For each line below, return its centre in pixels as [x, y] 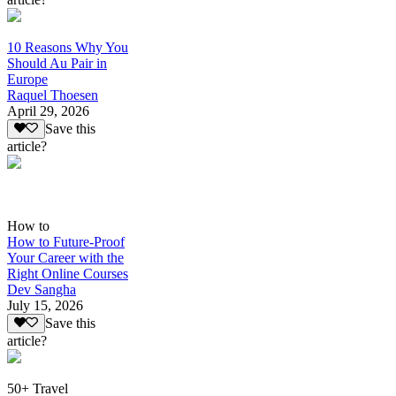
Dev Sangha [42, 289]
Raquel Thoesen [53, 95]
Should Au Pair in [57, 63]
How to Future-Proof [66, 241]
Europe [27, 79]
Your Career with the [65, 257]
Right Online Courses [68, 273]
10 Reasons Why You [68, 47]
